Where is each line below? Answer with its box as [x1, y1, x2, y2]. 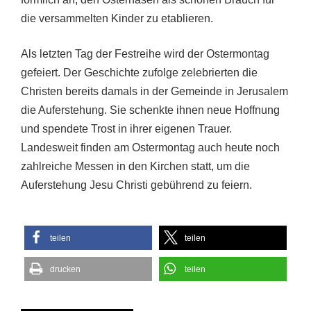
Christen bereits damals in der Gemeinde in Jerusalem [21, 85, 288, 97]
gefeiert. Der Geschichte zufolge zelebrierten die [21, 66, 258, 78]
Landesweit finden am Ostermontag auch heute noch [21, 141, 280, 153]
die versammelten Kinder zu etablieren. [21, 12, 213, 24]
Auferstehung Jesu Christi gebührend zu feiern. [21, 178, 252, 191]
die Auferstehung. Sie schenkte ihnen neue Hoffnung [21, 103, 280, 116]
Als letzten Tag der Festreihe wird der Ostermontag [21, 47, 269, 60]
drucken [50, 264, 81, 274]
